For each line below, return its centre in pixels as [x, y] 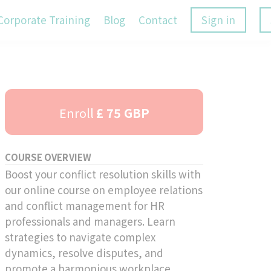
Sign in [218, 20]
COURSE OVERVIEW [48, 157]
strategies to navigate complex [80, 237]
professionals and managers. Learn [90, 221]
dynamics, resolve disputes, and [84, 252]
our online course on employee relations [104, 189]
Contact [158, 20]
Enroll [76, 113]
